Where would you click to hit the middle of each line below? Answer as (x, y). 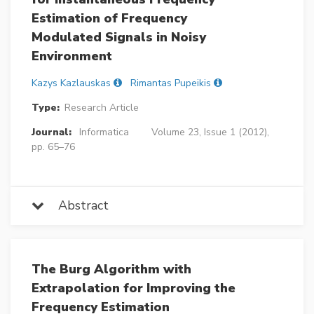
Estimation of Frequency (109, 18)
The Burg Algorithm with (111, 269)
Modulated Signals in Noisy (119, 37)
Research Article (101, 107)
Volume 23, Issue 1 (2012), (210, 132)
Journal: (52, 132)
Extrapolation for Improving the (134, 288)
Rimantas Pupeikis (171, 83)
